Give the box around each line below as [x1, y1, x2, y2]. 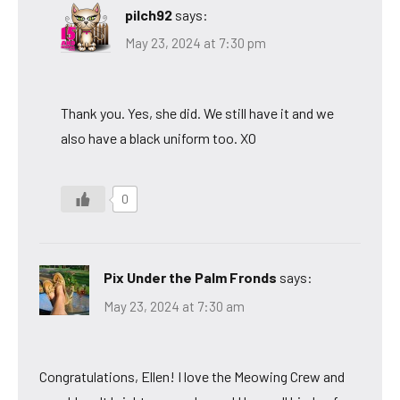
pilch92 [125, 5, 172, 23]
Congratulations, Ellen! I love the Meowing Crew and [39, 367, 345, 385]
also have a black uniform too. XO [61, 129, 256, 147]
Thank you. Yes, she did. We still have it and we [61, 104, 334, 122]
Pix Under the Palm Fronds [104, 269, 277, 287]
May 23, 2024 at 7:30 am [104, 297, 245, 314]
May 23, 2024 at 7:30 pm [125, 35, 266, 52]
